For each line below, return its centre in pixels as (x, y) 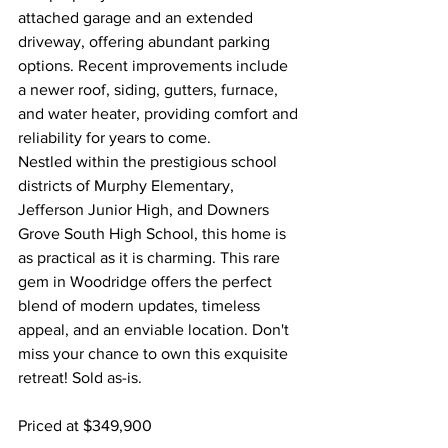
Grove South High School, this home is (154, 233)
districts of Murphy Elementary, (128, 185)
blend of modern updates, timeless (141, 305)
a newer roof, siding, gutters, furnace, (150, 89)
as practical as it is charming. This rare (151, 257)
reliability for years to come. (114, 137)
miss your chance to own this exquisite (155, 353)
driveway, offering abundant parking (146, 41)
